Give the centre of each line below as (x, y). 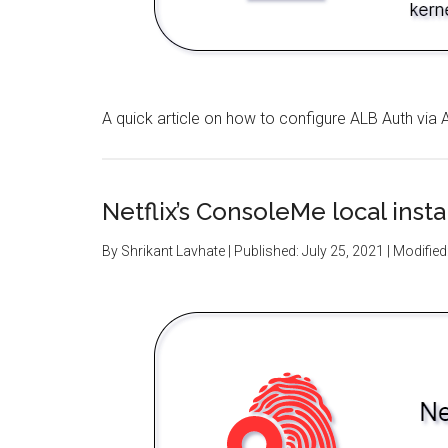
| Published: (263, 251)
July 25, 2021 (343, 251)
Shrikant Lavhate (173, 251)
